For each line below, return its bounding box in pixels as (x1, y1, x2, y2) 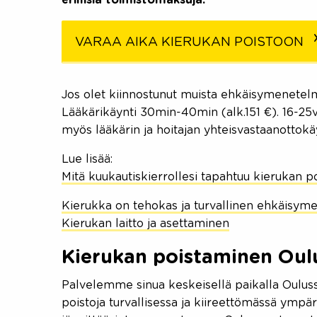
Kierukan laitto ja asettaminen (62, 217, 229, 229)
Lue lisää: (62, 153, 113, 165)
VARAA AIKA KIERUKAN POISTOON (75, 35, 304, 49)
